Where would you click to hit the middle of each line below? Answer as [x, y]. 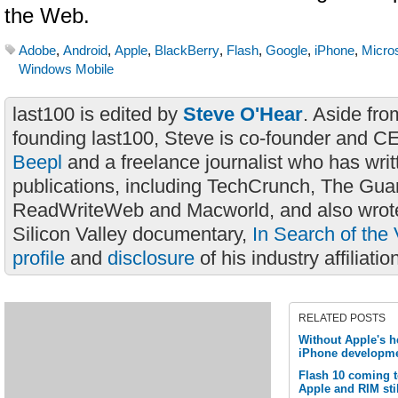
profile [39, 258]
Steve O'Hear [243, 114]
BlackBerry [187, 51]
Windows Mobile [66, 69]
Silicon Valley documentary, [132, 234]
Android [85, 51]
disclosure [151, 258]
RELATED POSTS [342, 318]
